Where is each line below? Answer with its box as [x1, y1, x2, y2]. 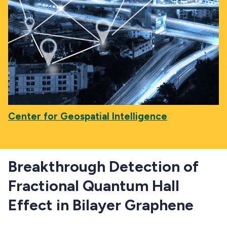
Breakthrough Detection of [8, 157, 199, 176]
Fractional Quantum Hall [8, 176, 179, 196]
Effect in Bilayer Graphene [8, 196, 194, 215]
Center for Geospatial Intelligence [8, 110, 167, 122]
